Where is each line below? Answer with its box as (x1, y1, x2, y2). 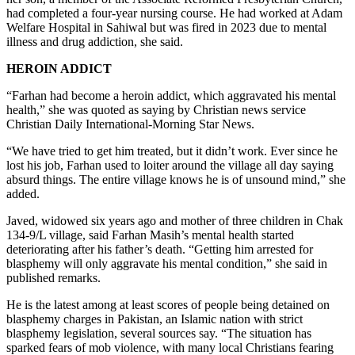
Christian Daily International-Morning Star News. (6, 116, 254, 131)
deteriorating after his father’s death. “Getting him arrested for (6, 242, 313, 256)
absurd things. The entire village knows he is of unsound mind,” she (6, 172, 345, 186)
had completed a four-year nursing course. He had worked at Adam (6, 6, 342, 20)
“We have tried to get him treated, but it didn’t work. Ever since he (6, 143, 338, 158)
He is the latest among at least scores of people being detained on (6, 297, 330, 311)
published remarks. (6, 270, 101, 284)
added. (6, 186, 40, 200)
